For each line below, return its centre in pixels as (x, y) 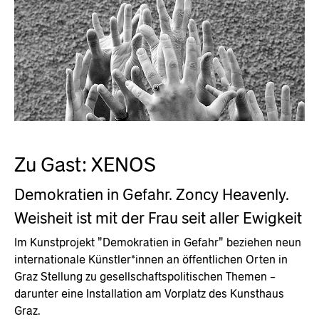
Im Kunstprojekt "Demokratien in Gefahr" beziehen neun (158, 242)
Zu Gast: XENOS (85, 164)
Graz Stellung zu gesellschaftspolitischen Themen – (145, 276)
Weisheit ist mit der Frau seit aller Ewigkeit (158, 218)
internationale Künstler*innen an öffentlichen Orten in (151, 259)
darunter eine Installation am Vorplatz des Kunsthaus (149, 293)
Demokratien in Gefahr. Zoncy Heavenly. (152, 194)
